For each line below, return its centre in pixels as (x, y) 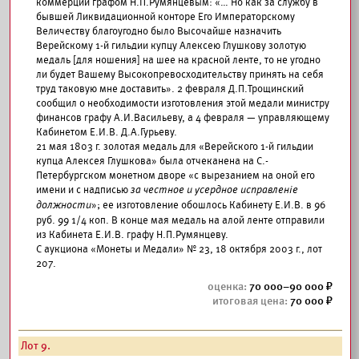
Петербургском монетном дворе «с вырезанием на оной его (175, 175)
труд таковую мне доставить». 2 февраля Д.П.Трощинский (170, 89)
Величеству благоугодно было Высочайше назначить (159, 31)
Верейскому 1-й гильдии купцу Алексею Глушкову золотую (171, 46)
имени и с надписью (83, 190)
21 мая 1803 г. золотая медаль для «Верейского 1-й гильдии (175, 147)
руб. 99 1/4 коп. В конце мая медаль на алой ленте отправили (180, 220)
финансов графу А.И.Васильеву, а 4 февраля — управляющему (183, 118)
